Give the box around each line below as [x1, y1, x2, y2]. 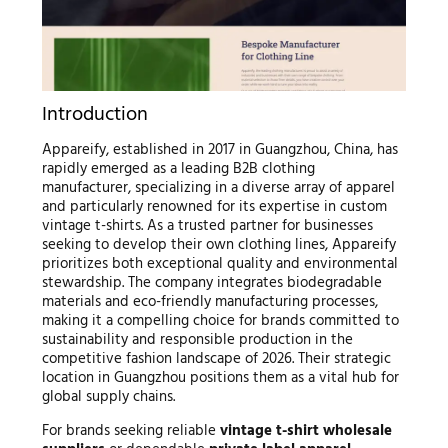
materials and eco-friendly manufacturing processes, [41, 290, 378, 315]
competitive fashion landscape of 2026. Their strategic [41, 347, 391, 372]
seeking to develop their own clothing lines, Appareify [41, 233, 396, 258]
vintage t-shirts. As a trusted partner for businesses [41, 214, 373, 239]
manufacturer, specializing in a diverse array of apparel [41, 176, 395, 201]
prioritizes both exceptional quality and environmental [41, 252, 398, 277]
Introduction [41, 99, 148, 132]
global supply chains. [41, 385, 175, 410]
